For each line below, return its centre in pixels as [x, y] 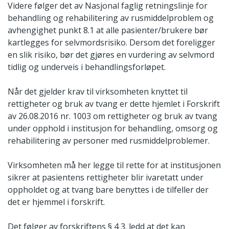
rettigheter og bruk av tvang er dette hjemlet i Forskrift [114, 104]
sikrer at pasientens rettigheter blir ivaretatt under [106, 177]
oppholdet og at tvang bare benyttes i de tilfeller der [108, 189]
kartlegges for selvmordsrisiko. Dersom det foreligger [111, 42]
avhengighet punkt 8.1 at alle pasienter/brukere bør [108, 30]
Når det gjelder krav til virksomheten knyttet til [98, 91]
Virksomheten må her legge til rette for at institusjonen [114, 165]
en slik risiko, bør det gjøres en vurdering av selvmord [111, 54]
